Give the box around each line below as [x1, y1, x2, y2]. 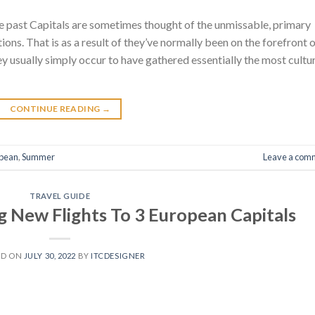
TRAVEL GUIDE [30, 191, 91, 200]
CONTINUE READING [9, 103, 102, 114]
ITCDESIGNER [91, 251, 146, 261]
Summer [22, 151, 55, 163]
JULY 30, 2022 [23, 251, 76, 261]
